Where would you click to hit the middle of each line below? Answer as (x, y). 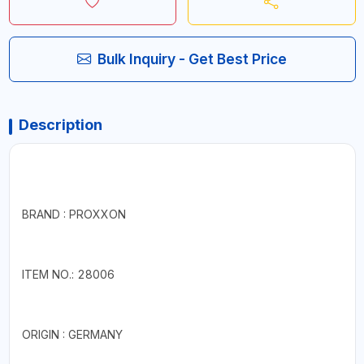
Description (60, 124)
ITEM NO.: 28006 (68, 274)
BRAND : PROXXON (74, 214)
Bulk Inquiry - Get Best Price (192, 58)
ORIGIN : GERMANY (72, 334)
